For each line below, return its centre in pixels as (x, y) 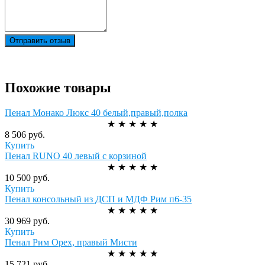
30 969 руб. (27, 221)
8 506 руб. (25, 134)
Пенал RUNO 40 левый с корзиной (76, 156)
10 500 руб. (27, 177)
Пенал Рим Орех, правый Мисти (71, 242)
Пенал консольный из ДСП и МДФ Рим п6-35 (98, 199)
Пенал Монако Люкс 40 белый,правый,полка (96, 112)
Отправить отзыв (40, 40)
